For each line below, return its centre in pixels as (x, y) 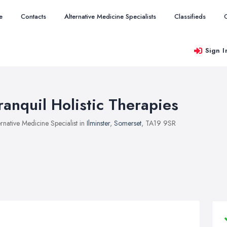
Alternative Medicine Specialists (110, 16)
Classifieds (190, 16)
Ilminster (98, 123)
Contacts (33, 16)
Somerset (128, 123)
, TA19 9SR (159, 123)
